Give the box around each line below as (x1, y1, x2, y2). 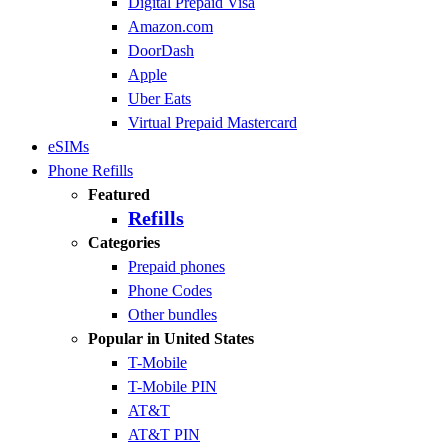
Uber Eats (128, 90, 191, 107)
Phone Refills (48, 162, 133, 179)
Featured (88, 186, 150, 203)
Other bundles (128, 306, 217, 323)
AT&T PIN (128, 426, 200, 443)
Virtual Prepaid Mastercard (128, 114, 297, 131)
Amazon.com (128, 18, 213, 35)
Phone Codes (128, 282, 212, 299)
